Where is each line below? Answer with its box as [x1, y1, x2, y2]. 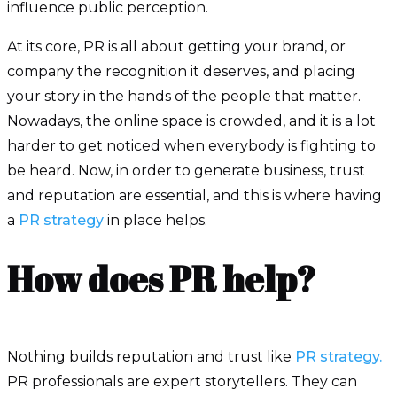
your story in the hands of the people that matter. [7, 88, 361, 105]
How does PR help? [7, 255, 316, 303]
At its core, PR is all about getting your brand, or [7, 38, 346, 55]
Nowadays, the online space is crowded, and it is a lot [7, 113, 376, 129]
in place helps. [104, 212, 211, 229]
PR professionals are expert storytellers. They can [7, 373, 357, 390]
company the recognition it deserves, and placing [7, 63, 355, 80]
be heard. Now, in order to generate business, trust [7, 162, 365, 179]
